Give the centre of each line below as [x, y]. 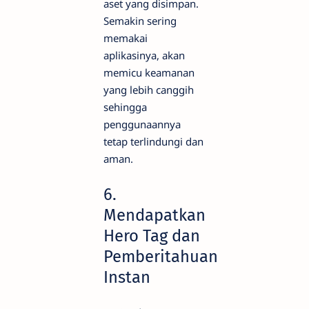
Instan [127, 278]
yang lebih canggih [149, 90]
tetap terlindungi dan [153, 142]
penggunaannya [142, 124]
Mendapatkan [154, 216]
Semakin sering [140, 21]
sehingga [125, 107]
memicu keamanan [149, 73]
